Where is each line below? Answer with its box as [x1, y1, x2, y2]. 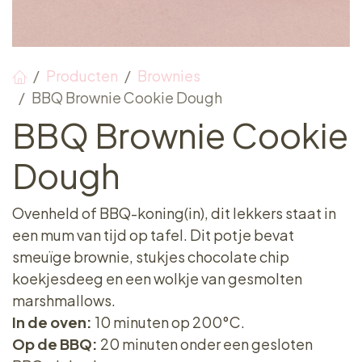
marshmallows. [12, 291, 116, 309]
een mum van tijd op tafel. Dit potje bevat [12, 225, 294, 244]
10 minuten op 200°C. [92, 313, 247, 331]
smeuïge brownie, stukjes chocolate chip [12, 247, 289, 266]
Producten [46, 66, 118, 85]
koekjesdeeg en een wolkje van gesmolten [12, 269, 302, 288]
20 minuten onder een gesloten [98, 335, 313, 353]
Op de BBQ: [12, 335, 98, 353]
